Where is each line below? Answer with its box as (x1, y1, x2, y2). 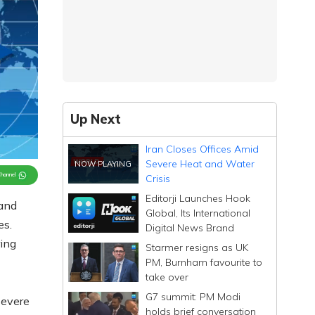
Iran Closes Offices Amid (146, 142, 259, 155)
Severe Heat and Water (146, 157, 255, 170)
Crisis (146, 172, 171, 185)
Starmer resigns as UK (146, 240, 249, 254)
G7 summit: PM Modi (146, 290, 241, 303)
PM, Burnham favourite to (146, 255, 263, 269)
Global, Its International (146, 206, 251, 219)
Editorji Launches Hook (146, 191, 251, 205)
